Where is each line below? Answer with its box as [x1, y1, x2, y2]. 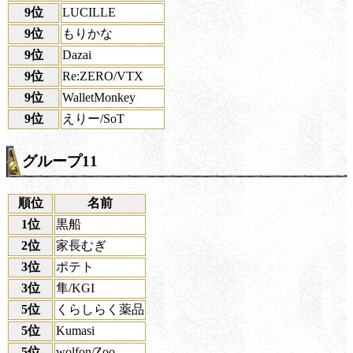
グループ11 [22, 153, 98, 170]
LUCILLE [62, 6, 116, 20]
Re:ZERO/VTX [62, 69, 143, 84]
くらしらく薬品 [56, 302, 144, 316]
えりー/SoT [62, 112, 124, 126]
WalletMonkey [62, 91, 136, 105]
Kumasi [56, 323, 95, 337]
